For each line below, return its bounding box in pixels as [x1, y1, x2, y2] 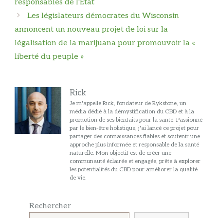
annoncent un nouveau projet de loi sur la [15, 25, 168, 34]
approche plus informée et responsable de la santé [70, 141, 199, 148]
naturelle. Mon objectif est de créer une [70, 149, 171, 157]
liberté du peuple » [15, 52, 84, 61]
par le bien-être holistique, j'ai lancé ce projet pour [70, 125, 199, 132]
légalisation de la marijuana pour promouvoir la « [15, 38, 195, 48]
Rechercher [29, 201, 71, 211]
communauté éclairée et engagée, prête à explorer [70, 158, 200, 165]
